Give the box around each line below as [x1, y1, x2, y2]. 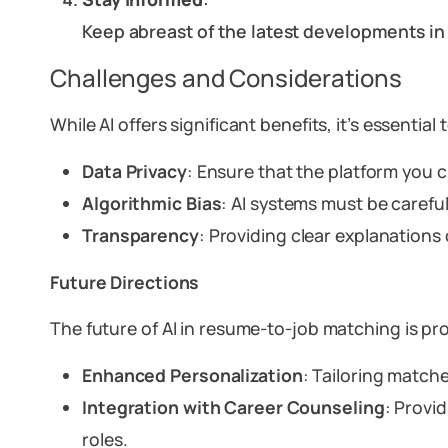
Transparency [82, 223, 199, 247]
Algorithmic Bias [82, 191, 222, 215]
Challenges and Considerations [50, 61, 403, 94]
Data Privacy [82, 159, 187, 183]
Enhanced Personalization [82, 363, 303, 387]
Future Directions [50, 270, 200, 294]
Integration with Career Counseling [82, 395, 385, 419]
